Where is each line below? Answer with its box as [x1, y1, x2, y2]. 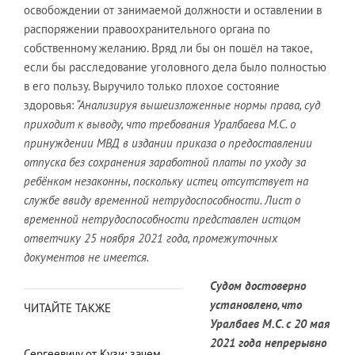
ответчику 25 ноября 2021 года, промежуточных [24, 231, 277, 246]
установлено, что [210, 297, 302, 312]
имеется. [103, 250, 149, 265]
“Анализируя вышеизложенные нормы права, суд [74, 97, 320, 113]
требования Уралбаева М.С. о [149, 116, 296, 132]
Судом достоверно [210, 278, 306, 293]
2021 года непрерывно [210, 335, 326, 350]
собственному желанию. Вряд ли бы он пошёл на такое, [24, 40, 311, 55]
